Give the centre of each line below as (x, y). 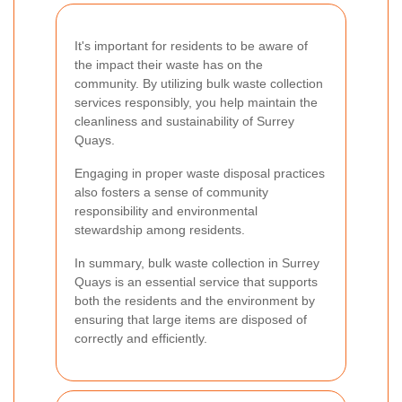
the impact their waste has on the (169, 65)
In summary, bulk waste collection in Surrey (197, 263)
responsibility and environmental (166, 211)
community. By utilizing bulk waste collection (199, 84)
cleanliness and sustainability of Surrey (184, 122)
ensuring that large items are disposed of (191, 320)
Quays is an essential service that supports (196, 282)
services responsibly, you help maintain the (196, 103)
